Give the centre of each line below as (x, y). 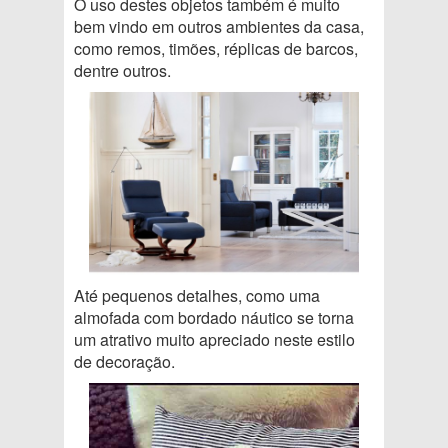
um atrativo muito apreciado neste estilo (214, 340)
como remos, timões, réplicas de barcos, (216, 48)
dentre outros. (122, 70)
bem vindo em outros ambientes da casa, (219, 26)
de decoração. (124, 362)
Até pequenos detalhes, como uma (197, 296)
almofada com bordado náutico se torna (214, 318)
